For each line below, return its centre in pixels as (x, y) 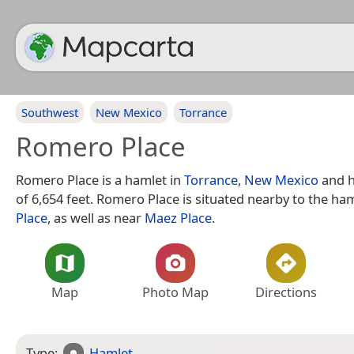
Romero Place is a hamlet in (100, 180)
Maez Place (178, 218)
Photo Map (175, 292)
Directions (286, 292)
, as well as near (96, 218)
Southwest (50, 112)
